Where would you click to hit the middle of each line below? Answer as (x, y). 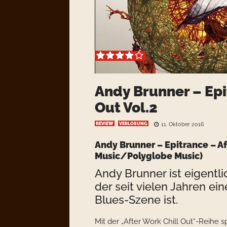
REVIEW (105, 124)
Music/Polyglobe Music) (149, 156)
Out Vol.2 (126, 108)
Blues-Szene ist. (136, 200)
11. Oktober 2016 (183, 124)
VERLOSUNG (133, 124)
